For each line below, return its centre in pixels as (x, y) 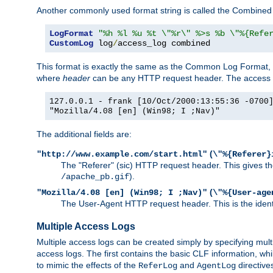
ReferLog (158, 265)
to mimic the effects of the (87, 265)
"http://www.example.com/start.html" (122, 154)
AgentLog (216, 265)
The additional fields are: (84, 134)
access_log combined (164, 43)
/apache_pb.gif (95, 176)
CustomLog (71, 43)
